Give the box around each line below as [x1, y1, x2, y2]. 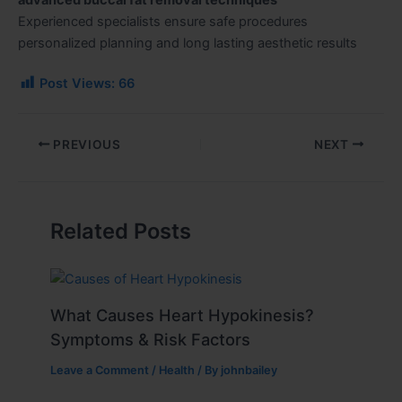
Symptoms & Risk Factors [50, 328, 251, 349]
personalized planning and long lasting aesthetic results [18, 34, 357, 51]
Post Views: [39, 75, 115, 92]
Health [159, 363, 196, 377]
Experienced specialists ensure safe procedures [18, 13, 308, 30]
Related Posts [50, 218, 192, 245]
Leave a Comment [50, 363, 150, 377]
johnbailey [221, 363, 278, 377]
